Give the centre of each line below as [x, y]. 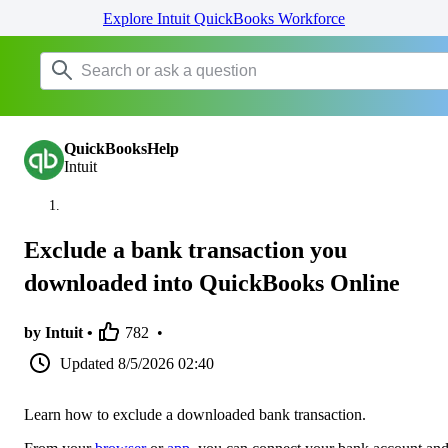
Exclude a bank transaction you [185, 249]
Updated [87, 363]
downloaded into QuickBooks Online [212, 282]
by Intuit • [58, 332]
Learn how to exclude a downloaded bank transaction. [195, 414]
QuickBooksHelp [121, 148]
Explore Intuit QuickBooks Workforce [224, 18]
